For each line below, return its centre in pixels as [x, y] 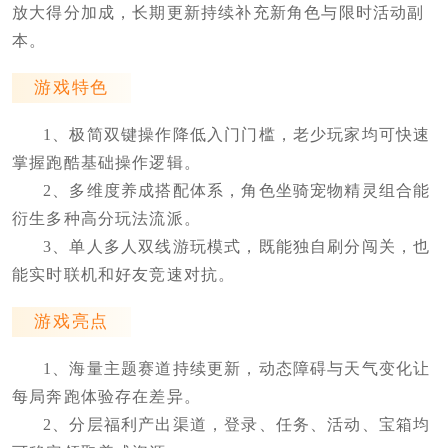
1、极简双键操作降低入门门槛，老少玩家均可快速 [236, 135]
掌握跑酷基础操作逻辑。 [106, 163]
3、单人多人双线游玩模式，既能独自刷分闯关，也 [236, 247]
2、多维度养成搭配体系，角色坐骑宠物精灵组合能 [236, 191]
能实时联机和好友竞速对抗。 [123, 275]
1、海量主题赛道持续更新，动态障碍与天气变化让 [236, 369]
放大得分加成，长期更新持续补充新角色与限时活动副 [218, 12]
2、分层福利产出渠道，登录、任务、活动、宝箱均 [236, 425]
